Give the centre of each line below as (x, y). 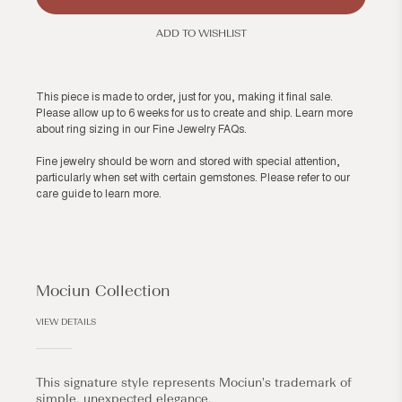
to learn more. (126, 193)
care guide (63, 193)
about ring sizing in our (94, 129)
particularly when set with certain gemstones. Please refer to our (193, 177)
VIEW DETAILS (66, 321)
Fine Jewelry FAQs (198, 129)
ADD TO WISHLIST (201, 33)
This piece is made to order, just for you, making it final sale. (184, 96)
